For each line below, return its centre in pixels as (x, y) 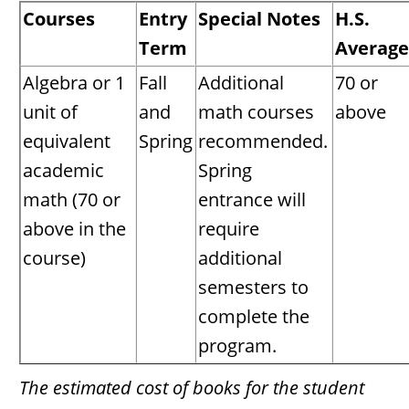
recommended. (263, 141)
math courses (256, 112)
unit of (50, 112)
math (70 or (72, 199)
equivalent (67, 141)
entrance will (252, 199)
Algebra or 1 (74, 83)
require (229, 229)
